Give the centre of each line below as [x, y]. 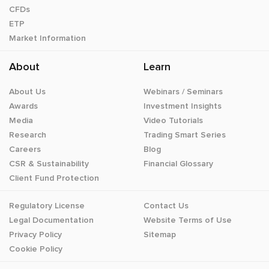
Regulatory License [47, 205]
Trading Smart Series [185, 134]
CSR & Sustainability [49, 163]
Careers [25, 149]
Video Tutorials [173, 120]
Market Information [47, 38]
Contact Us [166, 205]
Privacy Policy [35, 234]
